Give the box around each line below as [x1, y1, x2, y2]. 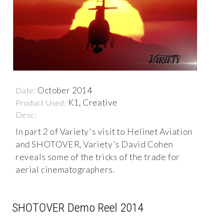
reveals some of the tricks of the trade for [16, 151, 180, 162]
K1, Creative [68, 97, 118, 108]
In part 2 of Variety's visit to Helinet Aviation [16, 126, 193, 137]
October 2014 [37, 85, 92, 95]
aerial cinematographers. [16, 164, 115, 175]
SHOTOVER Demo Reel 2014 [12, 200, 144, 215]
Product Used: [16, 97, 68, 107]
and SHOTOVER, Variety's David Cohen [16, 139, 174, 149]
